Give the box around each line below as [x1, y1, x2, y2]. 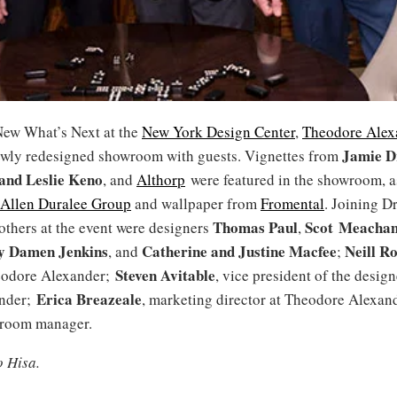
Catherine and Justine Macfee [142, 239, 337, 262]
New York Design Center [142, 121, 295, 142]
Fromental [261, 192, 324, 214]
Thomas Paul [213, 215, 298, 238]
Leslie [26, 167, 65, 191]
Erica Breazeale [36, 287, 142, 310]
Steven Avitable [115, 263, 215, 286]
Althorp [136, 168, 185, 190]
